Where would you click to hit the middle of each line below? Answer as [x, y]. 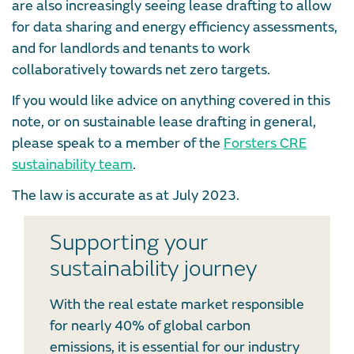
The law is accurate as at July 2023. [126, 195]
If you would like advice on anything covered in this [171, 100]
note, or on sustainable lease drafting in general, [164, 122]
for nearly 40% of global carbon [150, 326]
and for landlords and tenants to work [131, 48]
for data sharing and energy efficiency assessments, [175, 27]
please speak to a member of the [118, 143]
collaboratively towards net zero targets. [141, 70]
